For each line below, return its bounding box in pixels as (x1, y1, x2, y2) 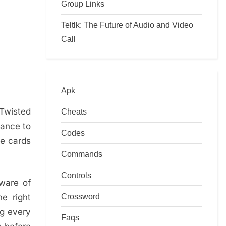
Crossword (61, 191, 100, 201)
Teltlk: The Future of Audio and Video (61, 20, 193, 30)
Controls (61, 170, 91, 180)
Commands (61, 149, 102, 158)
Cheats (61, 107, 87, 117)
